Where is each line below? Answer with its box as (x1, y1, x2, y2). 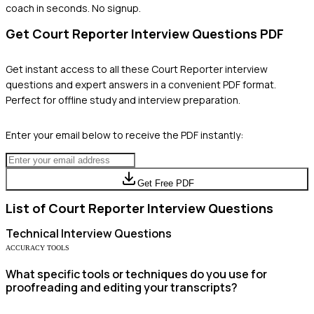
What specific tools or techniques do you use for (6, 266, 267, 282)
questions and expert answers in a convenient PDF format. (6, 77, 276, 91)
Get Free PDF (137, 177, 194, 189)
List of (6, 199, 48, 217)
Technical (6, 225, 59, 241)
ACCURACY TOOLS (6, 243, 69, 252)
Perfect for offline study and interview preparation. (6, 93, 240, 107)
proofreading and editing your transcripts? (6, 279, 238, 295)
